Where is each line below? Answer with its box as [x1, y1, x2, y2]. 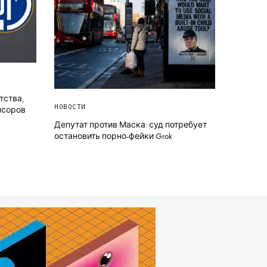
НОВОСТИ [54, 103, 86, 111]
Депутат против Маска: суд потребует [54, 119, 207, 131]
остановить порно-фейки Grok [54, 131, 172, 142]
